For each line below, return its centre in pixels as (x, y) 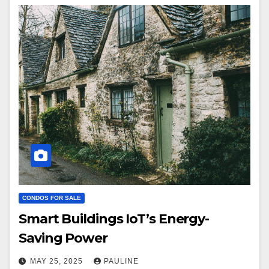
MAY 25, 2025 (58, 261)
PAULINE (121, 261)
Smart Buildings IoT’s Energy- (114, 219)
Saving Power (63, 238)
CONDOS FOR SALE (52, 198)
